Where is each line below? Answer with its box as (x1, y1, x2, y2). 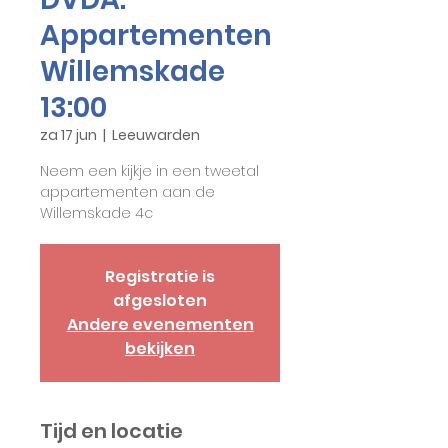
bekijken (125, 337, 195, 360)
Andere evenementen (66, 313, 254, 336)
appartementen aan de (40, 182, 215, 202)
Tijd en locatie (40, 417, 183, 445)
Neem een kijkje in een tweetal (40, 161, 259, 181)
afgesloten (113, 289, 207, 312)
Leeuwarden (112, 125, 200, 145)
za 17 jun (40, 125, 97, 145)
